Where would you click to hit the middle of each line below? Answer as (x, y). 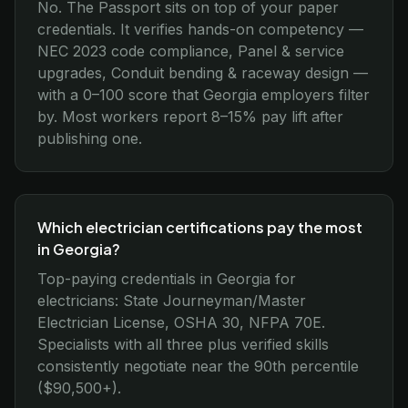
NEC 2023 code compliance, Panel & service (191, 51)
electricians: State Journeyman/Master (172, 301)
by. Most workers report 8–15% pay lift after (190, 117)
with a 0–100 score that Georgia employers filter (204, 95)
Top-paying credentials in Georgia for (167, 279)
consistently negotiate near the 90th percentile (198, 366)
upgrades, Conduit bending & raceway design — (203, 73)
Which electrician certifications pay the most (200, 227)
